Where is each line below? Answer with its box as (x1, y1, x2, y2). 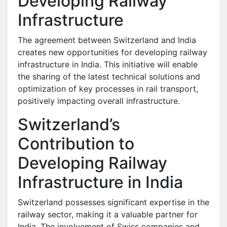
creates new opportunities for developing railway (18, 47, 207, 57)
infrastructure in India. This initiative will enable (18, 59, 198, 69)
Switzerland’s (18, 114, 120, 134)
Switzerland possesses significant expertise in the (18, 197, 209, 207)
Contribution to (18, 133, 134, 154)
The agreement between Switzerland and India (18, 34, 196, 45)
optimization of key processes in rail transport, (18, 83, 198, 94)
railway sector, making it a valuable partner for (18, 209, 198, 219)
